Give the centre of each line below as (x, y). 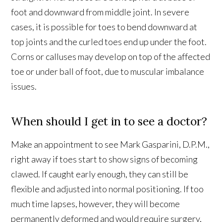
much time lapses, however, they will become (96, 203)
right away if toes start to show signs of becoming (105, 159)
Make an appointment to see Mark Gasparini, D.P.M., (111, 144)
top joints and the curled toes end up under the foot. (109, 41)
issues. (24, 86)
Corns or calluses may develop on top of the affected (111, 56)
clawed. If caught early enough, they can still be (100, 174)
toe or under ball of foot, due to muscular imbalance (108, 71)
